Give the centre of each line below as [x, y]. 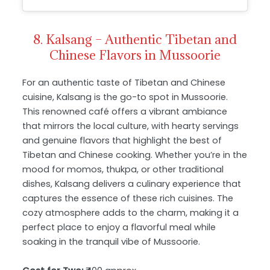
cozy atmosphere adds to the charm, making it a [131, 213]
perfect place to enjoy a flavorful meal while [119, 228]
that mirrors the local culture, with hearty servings [131, 126]
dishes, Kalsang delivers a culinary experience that [132, 184]
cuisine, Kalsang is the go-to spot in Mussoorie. [125, 97]
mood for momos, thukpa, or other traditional [123, 170]
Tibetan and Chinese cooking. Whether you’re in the [135, 155]
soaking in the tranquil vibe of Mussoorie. [111, 242]
